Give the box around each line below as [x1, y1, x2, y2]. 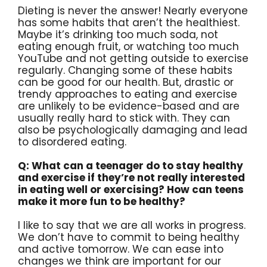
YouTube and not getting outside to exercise [18, 51, 249, 66]
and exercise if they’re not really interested [18, 170, 245, 185]
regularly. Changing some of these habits [18, 63, 232, 77]
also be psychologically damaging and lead [18, 122, 247, 137]
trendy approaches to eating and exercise [18, 86, 237, 101]
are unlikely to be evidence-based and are [18, 98, 240, 113]
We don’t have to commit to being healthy [18, 229, 240, 244]
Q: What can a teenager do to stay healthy [18, 158, 243, 173]
